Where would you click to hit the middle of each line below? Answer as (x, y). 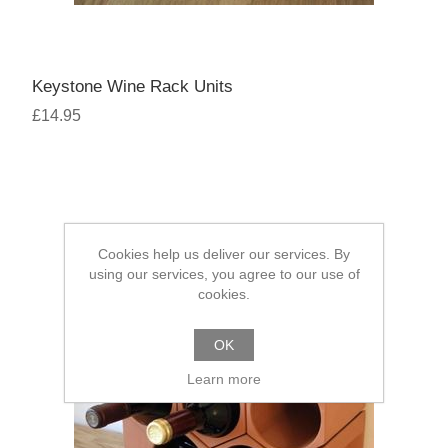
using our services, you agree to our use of (224, 274)
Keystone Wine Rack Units (133, 86)
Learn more (224, 379)
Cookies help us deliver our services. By (224, 254)
